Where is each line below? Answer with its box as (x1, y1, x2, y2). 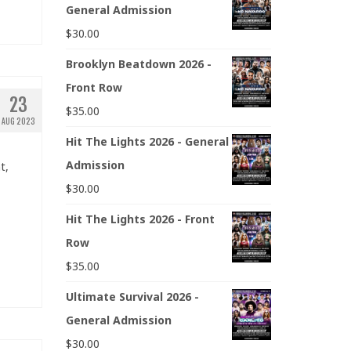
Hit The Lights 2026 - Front (65, 212, 215, 227)
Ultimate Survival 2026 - (65, 289, 199, 305)
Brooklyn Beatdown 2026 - (65, 56, 212, 72)
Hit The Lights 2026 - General (65, 134, 229, 150)
